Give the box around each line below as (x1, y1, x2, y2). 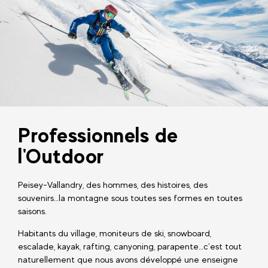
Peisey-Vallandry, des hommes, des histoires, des (18, 179, 208, 190)
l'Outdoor (18, 143, 104, 168)
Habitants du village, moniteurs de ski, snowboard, (18, 227, 211, 238)
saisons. (18, 205, 47, 216)
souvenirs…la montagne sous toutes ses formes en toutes (18, 192, 242, 203)
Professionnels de (18, 122, 178, 147)
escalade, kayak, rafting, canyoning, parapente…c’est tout (18, 240, 242, 251)
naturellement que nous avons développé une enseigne (18, 254, 238, 264)
